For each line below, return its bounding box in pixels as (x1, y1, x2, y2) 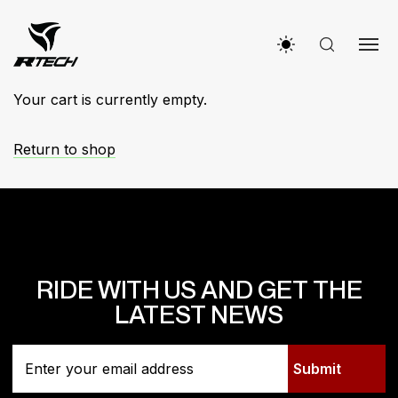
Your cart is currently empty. (13, 91, 207, 108)
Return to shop (13, 140, 115, 158)
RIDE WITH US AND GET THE (36, 274, 362, 305)
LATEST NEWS (115, 298, 283, 330)
